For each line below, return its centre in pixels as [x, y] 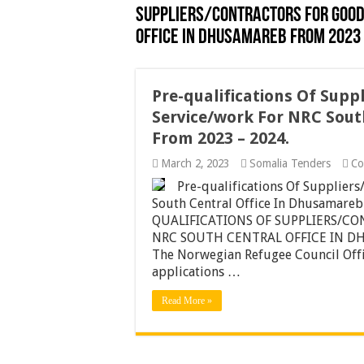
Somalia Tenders [290, 163]
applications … [196, 272]
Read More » [187, 301]
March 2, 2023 [195, 163]
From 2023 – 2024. [221, 138]
